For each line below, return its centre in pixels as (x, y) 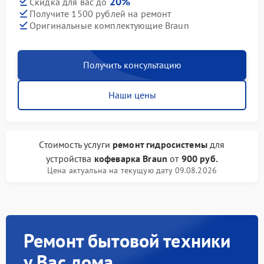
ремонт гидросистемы (160, 144)
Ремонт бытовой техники (127, 240)
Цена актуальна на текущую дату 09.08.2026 (132, 170)
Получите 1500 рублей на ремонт (100, 13)
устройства (70, 159)
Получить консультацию (132, 65)
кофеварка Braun (131, 159)
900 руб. (199, 159)
